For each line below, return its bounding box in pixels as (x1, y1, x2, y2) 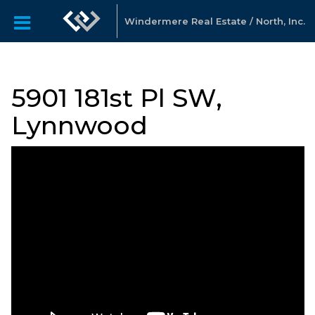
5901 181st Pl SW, (11, 82, 222, 113)
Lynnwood (11, 110, 148, 141)
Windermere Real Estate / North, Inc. (124, 15, 305, 27)
